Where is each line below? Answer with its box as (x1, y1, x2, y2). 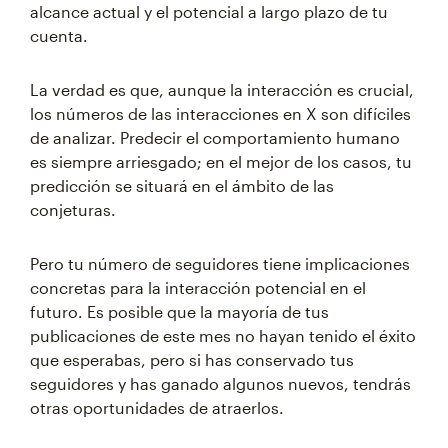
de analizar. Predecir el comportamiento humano (30, 128, 400, 147)
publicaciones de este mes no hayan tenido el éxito (30, 326, 416, 345)
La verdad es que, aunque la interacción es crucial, (30, 80, 414, 99)
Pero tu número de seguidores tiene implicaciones (30, 254, 410, 273)
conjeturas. (30, 200, 116, 219)
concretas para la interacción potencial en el (30, 278, 366, 297)
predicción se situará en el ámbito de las (30, 176, 334, 195)
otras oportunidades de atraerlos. (30, 398, 284, 417)
